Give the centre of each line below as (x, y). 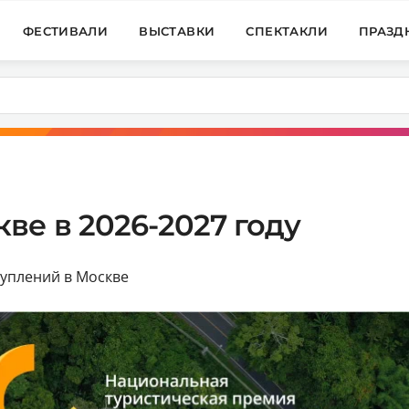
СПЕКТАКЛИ (287, 31)
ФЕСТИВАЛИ (65, 31)
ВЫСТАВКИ (177, 31)
